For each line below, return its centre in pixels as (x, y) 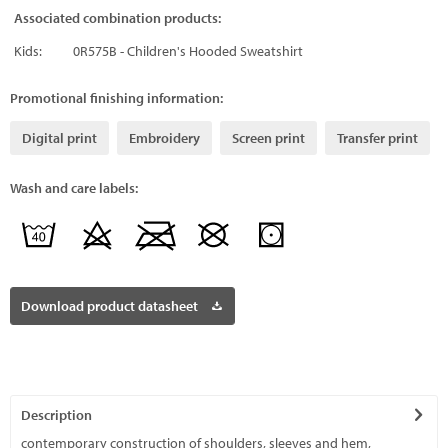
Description (56, 415)
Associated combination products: (117, 18)
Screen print (268, 138)
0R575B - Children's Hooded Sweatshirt (188, 51)
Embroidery (164, 138)
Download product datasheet (109, 306)
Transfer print (377, 138)
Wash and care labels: (74, 188)
